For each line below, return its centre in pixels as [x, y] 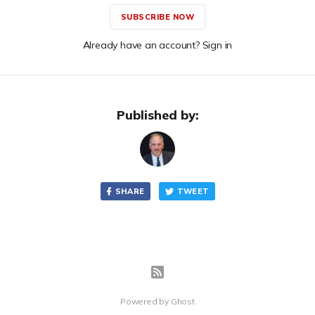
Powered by [146, 301]
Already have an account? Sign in [157, 45]
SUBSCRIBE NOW [157, 17]
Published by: [157, 115]
